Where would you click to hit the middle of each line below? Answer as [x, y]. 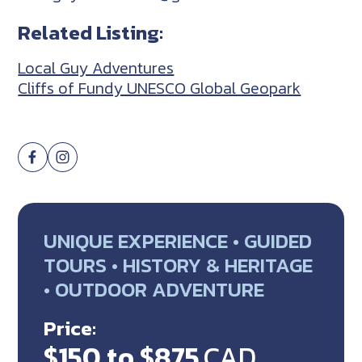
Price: [70, 328]
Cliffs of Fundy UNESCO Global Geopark [160, 88]
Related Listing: [91, 32]
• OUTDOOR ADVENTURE [154, 290]
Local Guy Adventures [96, 68]
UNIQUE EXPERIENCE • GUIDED [178, 241]
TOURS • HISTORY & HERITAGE [179, 265]
